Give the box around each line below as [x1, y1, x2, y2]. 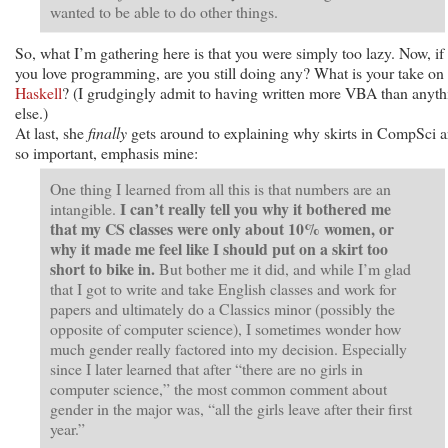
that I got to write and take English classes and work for [50, 277, 396, 299]
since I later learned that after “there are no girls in [50, 357, 363, 379]
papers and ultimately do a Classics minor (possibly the [50, 297, 395, 319]
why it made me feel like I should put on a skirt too [50, 236, 388, 260]
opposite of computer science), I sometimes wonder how [50, 317, 401, 339]
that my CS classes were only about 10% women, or [50, 216, 394, 240]
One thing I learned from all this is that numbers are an [50, 177, 391, 199]
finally [88, 121, 127, 143]
